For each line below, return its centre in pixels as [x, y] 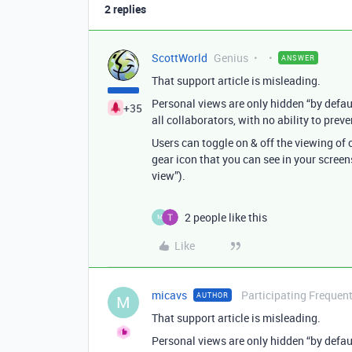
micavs [169, 295]
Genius [231, 57]
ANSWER [298, 57]
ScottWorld [180, 57]
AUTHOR [213, 295]
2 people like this [226, 217]
